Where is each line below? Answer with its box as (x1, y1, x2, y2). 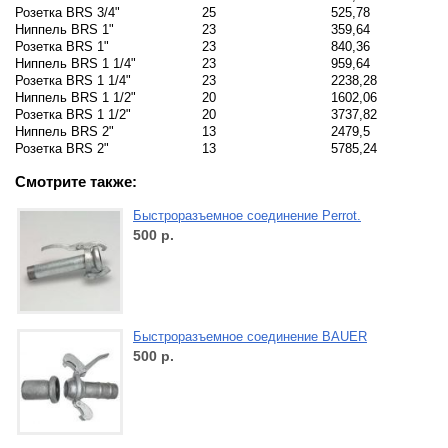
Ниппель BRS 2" (15, 124, 114, 140)
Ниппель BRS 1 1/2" (15, 90, 136, 106)
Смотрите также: (15, 172, 137, 190)
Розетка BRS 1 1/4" (15, 73, 131, 89)
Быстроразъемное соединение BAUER (133, 328, 367, 344)
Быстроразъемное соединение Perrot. (133, 207, 361, 223)
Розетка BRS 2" (15, 141, 109, 157)
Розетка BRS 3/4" (15, 5, 120, 21)
